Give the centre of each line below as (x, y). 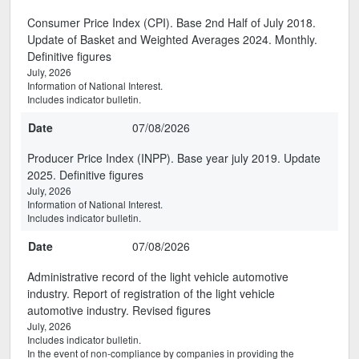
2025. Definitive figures (85, 175)
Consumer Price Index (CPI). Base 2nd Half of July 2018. (171, 22)
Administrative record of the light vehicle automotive (158, 276)
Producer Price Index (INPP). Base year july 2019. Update (174, 158)
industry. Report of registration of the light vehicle (151, 293)
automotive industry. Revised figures (119, 310)
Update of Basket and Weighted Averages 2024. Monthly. (172, 39)
